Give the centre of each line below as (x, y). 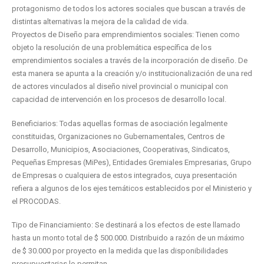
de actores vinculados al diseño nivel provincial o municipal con (120, 87)
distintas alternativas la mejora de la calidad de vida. (100, 22)
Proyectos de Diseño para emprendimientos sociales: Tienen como (126, 35)
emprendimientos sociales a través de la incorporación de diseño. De (130, 61)
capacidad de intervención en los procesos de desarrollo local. (119, 100)
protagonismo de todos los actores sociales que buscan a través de (128, 9)
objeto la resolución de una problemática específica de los (112, 48)
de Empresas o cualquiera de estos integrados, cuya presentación (124, 175)
